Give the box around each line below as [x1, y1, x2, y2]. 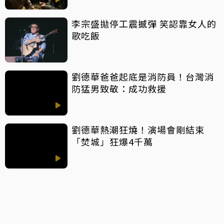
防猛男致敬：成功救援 [71, 81, 166, 95]
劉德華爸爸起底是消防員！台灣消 [71, 69, 214, 83]
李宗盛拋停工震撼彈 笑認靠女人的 [71, 16, 216, 30]
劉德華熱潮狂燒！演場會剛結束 [71, 122, 214, 136]
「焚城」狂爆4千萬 [71, 134, 153, 148]
